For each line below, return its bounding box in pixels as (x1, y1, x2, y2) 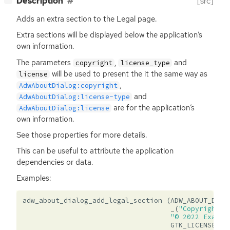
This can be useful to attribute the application (16, 145, 174, 156)
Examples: (16, 172, 51, 183)
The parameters (16, 57, 73, 68)
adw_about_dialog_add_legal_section (23, 196, 162, 205)
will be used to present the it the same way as (50, 68, 208, 79)
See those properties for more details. (16, 129, 147, 140)
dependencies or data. (16, 157, 93, 167)
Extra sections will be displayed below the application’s (16, 30, 202, 41)
